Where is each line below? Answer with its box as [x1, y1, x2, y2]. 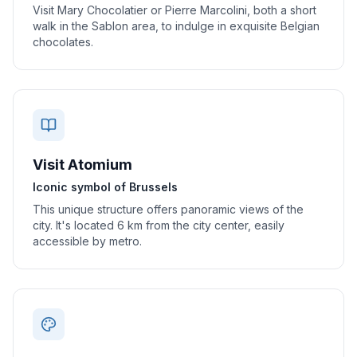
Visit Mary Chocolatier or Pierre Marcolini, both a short [33, 3, 316, 17]
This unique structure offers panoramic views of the [33, 202, 304, 216]
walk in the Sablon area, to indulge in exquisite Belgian [33, 19, 320, 33]
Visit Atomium [33, 156, 132, 173]
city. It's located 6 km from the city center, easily [33, 218, 284, 232]
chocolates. [33, 35, 93, 49]
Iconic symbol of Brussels [33, 180, 178, 194]
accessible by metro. [33, 234, 142, 248]
